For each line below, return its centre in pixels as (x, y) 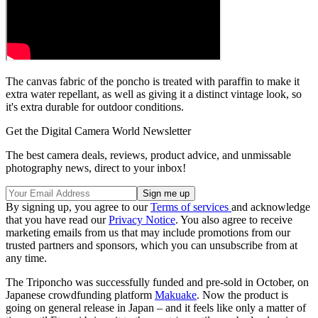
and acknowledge (271, 207)
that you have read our (57, 220)
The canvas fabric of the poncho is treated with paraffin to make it (153, 82)
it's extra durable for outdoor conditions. (96, 107)
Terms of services (191, 207)
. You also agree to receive (234, 220)
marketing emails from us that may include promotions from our (148, 233)
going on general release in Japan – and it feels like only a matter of (156, 308)
